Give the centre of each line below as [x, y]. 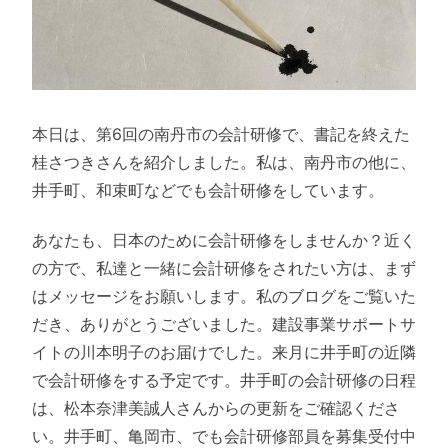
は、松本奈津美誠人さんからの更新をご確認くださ [216, 408]
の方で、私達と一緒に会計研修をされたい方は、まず [224, 268]
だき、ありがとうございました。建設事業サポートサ [224, 324]
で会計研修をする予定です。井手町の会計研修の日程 [224, 380]
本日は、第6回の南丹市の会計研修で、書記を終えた [221, 134]
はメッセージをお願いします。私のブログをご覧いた [224, 296]
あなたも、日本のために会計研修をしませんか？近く [224, 240]
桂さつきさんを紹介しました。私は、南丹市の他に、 [224, 162]
